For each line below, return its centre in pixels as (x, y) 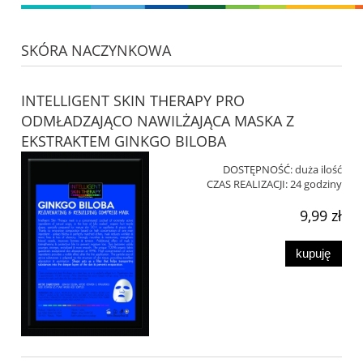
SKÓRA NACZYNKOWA (96, 51)
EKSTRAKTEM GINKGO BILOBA (124, 141)
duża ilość (318, 169)
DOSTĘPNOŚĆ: (258, 169)
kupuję (314, 254)
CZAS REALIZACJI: (247, 184)
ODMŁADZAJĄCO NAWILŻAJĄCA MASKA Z (158, 120)
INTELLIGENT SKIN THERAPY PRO (133, 100)
